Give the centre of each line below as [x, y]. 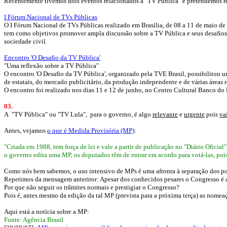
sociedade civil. [26, 41]
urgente [194, 114]
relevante [165, 114]
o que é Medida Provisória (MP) [91, 130]
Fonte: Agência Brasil [34, 220]
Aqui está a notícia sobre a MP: [47, 212]
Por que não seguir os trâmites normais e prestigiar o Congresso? [92, 187]
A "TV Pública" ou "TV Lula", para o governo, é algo [78, 114]
